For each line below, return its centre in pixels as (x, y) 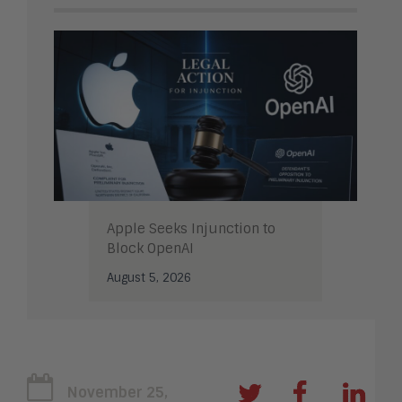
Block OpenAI (150, 249)
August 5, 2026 (149, 278)
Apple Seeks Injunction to (191, 229)
